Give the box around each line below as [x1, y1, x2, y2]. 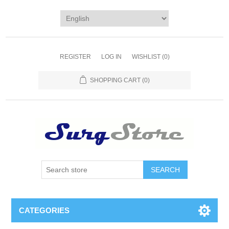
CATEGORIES [19, 206, 70, 215]
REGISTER [59, 53, 91, 60]
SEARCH [151, 166, 180, 174]
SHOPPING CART [89, 77, 141, 84]
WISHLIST [131, 53, 161, 60]
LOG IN [101, 53, 122, 60]
